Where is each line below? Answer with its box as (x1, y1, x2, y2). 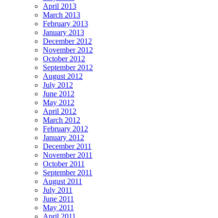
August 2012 (43, 72, 83, 80)
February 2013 (43, 19, 88, 28)
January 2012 (43, 133, 84, 142)
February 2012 (43, 124, 88, 133)
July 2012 (43, 80, 73, 89)
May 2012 (43, 98, 74, 107)
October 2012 (43, 54, 85, 63)
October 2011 (43, 159, 85, 168)
